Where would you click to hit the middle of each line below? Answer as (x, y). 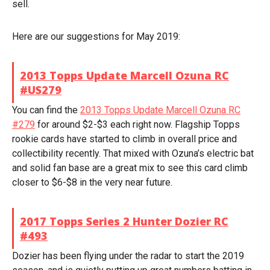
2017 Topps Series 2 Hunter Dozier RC (124, 221)
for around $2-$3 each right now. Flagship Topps (137, 124)
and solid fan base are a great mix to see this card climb (130, 168)
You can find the (46, 110)
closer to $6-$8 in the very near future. (92, 182)
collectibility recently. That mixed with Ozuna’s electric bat (133, 153)
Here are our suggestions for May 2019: (96, 36)
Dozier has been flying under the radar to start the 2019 (128, 256)
